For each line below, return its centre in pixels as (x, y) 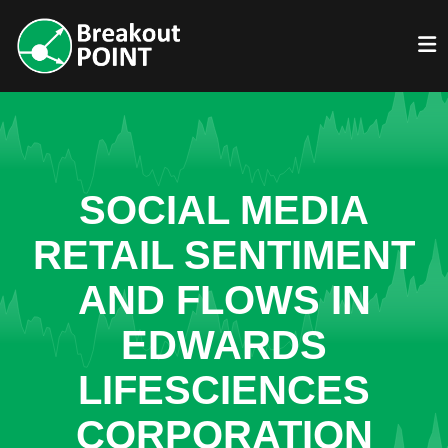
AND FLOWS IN (224, 300)
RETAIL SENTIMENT (224, 255)
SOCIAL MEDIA (224, 210)
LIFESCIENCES (224, 390)
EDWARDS (224, 345)
